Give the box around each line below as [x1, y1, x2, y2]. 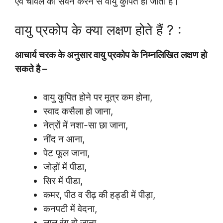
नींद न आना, [43, 133, 85, 145]
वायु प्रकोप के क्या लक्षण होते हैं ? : [15, 22, 181, 39]
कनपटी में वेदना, [43, 203, 97, 215]
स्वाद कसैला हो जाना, [43, 105, 113, 117]
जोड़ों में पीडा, [43, 161, 87, 173]
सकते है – [15, 63, 47, 75]
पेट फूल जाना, [43, 147, 90, 159]
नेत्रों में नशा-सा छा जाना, [43, 119, 128, 131]
